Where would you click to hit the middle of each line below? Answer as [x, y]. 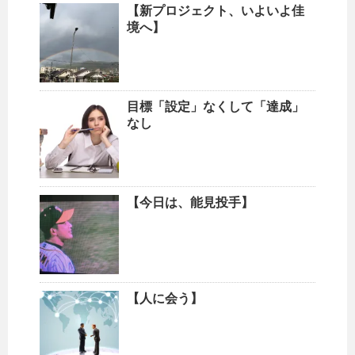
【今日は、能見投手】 [190, 203]
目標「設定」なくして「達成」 [216, 107]
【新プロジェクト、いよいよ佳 [216, 11]
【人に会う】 [165, 299]
